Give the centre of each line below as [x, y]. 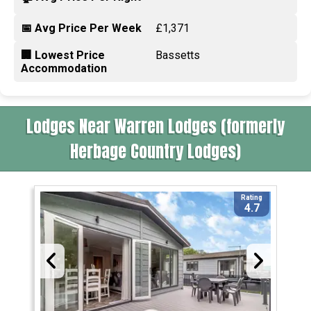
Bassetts [178, 55]
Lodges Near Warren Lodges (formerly [155, 126]
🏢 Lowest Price [63, 55]
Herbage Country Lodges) [155, 151]
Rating [252, 197]
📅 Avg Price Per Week [81, 28]
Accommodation [64, 68]
